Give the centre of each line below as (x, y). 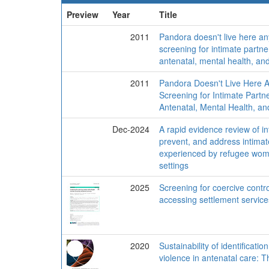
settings (174, 165)
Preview (83, 14)
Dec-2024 (131, 129)
